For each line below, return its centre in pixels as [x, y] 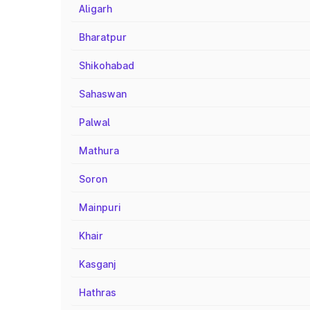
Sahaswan [103, 94]
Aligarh [95, 9]
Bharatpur [103, 37]
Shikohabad [107, 65]
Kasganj [98, 264]
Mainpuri [100, 207]
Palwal [94, 122]
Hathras [98, 292]
